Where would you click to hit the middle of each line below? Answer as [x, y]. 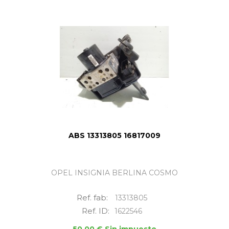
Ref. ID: [96, 211]
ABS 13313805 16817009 [114, 136]
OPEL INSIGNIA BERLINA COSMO [114, 173]
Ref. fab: [93, 198]
